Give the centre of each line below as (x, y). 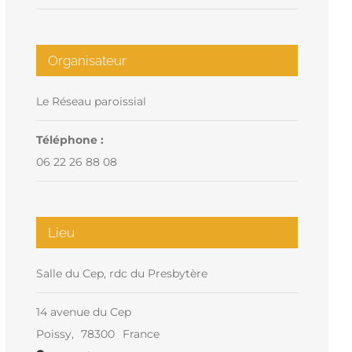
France (141, 334)
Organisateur (87, 60)
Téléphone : (70, 139)
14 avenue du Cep (83, 312)
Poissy (53, 334)
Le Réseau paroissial (91, 101)
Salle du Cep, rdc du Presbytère (121, 273)
